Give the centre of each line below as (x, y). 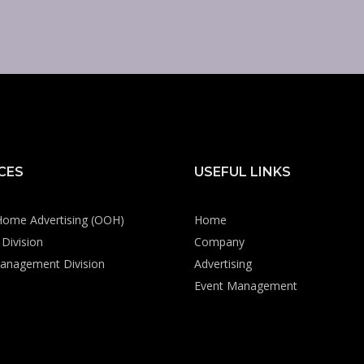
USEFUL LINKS (243, 172)
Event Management (246, 286)
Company (219, 242)
